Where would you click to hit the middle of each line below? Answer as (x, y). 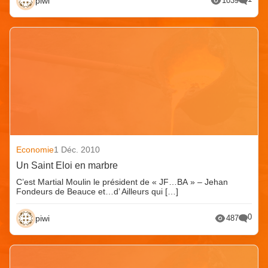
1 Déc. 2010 (77, 149)
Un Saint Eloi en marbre (67, 165)
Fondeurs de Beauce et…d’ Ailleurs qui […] (98, 191)
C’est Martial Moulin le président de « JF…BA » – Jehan (122, 182)
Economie (35, 149)
